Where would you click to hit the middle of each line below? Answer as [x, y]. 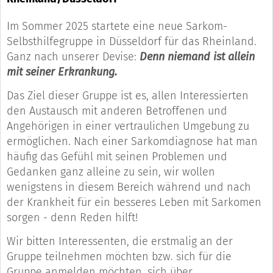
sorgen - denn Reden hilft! [72, 218]
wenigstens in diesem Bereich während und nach [129, 187]
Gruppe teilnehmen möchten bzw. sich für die [119, 257]
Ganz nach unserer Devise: [73, 57]
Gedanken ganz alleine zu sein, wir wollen [111, 172]
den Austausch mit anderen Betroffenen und [117, 111]
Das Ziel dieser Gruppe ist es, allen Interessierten [128, 96]
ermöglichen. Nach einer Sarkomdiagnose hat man [132, 142]
